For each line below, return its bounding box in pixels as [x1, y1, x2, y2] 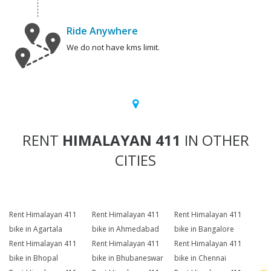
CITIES [115, 150, 156, 171]
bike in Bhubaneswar [91, 253, 163, 264]
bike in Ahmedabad [91, 224, 159, 235]
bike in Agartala [9, 224, 62, 235]
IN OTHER [180, 130, 249, 151]
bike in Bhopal [9, 253, 58, 264]
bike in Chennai [174, 253, 227, 264]
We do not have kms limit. [67, 42, 160, 53]
